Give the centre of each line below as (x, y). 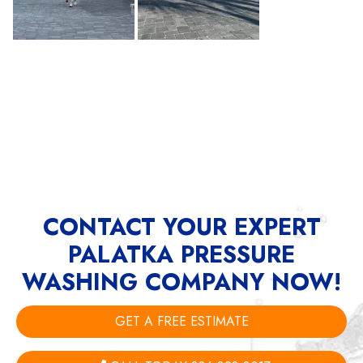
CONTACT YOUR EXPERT (181, 227)
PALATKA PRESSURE (181, 255)
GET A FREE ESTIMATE (181, 322)
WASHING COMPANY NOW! (181, 282)
